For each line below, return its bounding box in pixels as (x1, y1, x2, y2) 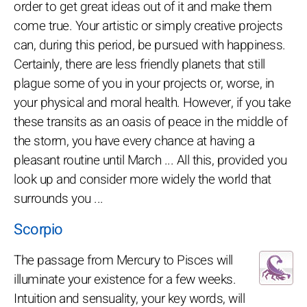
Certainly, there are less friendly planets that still (14, 54, 265, 74)
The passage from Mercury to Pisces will (14, 250, 233, 270)
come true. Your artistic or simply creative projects (14, 16, 282, 36)
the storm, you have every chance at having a (14, 131, 254, 151)
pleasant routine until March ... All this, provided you (14, 150, 287, 170)
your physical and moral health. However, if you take (14, 93, 291, 112)
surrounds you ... (14, 188, 103, 208)
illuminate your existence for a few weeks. (14, 269, 236, 289)
